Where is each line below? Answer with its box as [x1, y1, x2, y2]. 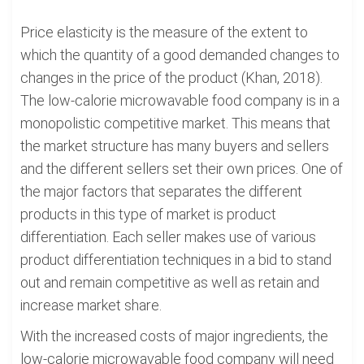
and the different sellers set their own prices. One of [20, 160, 343, 177]
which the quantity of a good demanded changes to [20, 46, 340, 63]
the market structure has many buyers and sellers [20, 137, 329, 154]
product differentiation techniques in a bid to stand [20, 251, 331, 268]
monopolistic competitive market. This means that [20, 115, 331, 132]
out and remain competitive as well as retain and [20, 274, 319, 291]
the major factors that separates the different [20, 183, 302, 200]
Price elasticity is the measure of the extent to [20, 24, 308, 41]
